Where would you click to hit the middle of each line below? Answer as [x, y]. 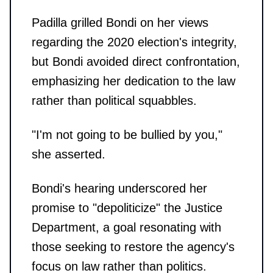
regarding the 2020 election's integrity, [134, 42]
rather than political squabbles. [114, 101]
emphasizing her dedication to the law [133, 81]
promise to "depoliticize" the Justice [127, 208]
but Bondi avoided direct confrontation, [136, 62]
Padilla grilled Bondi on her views [120, 23]
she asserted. [69, 154]
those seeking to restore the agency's [133, 247]
